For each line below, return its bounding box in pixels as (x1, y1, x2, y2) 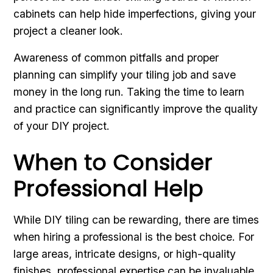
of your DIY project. (13, 119, 110, 132)
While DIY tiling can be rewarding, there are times (13, 213, 260, 226)
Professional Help (13, 172, 204, 204)
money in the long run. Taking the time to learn (13, 85, 245, 98)
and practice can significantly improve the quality (13, 102, 258, 115)
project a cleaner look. (13, 24, 124, 37)
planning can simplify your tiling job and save (13, 68, 236, 81)
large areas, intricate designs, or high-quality (13, 247, 236, 260)
